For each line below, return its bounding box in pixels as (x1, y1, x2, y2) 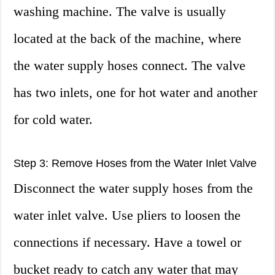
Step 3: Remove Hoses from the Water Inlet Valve (14, 157, 257, 170)
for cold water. (14, 112, 93, 128)
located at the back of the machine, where (14, 31, 242, 47)
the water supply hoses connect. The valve (14, 58, 246, 74)
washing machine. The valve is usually (14, 4, 227, 20)
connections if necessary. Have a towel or (14, 234, 242, 250)
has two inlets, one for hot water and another (14, 85, 258, 101)
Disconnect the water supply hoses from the (14, 180, 254, 196)
